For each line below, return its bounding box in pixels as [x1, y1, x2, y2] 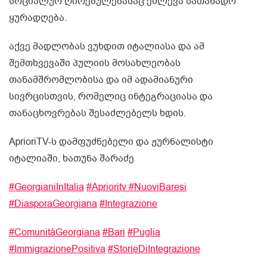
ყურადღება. [9, 11, 67, 25]
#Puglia [128, 226, 160, 240]
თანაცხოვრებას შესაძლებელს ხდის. [9, 107, 186, 120]
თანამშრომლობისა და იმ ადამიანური [9, 73, 193, 87]
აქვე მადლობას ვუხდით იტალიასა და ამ [9, 40, 204, 54]
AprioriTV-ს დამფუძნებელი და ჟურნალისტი [9, 135, 213, 149]
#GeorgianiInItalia [9, 181, 84, 194]
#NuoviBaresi [129, 181, 187, 194]
